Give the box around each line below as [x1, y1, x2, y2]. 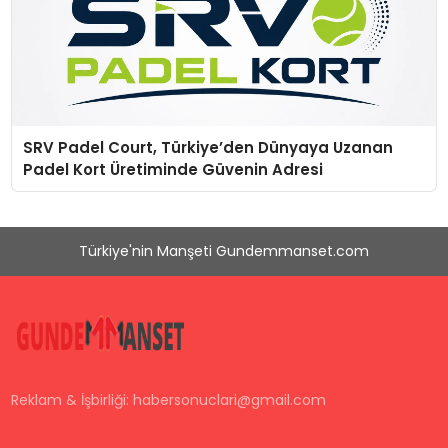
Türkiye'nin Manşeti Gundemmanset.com [79, 241, 369, 262]
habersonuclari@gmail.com [133, 389, 327, 410]
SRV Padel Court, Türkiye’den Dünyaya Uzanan [22, 136, 393, 158]
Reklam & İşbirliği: [11, 389, 134, 410]
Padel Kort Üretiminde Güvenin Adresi [22, 158, 323, 180]
